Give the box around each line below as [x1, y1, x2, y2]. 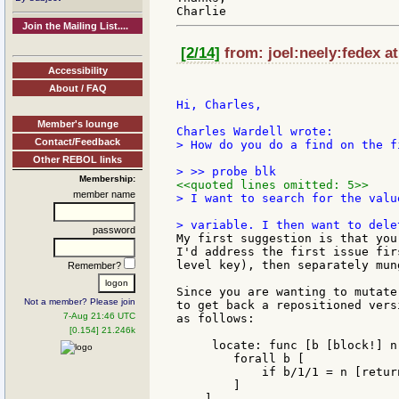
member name [73, 188, 135, 199]
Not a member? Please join [24, 296, 135, 306]
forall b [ [176, 352, 305, 366]
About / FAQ [48, 82, 107, 94]
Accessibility [47, 64, 108, 76]
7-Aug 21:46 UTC [63, 310, 135, 321]
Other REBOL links [33, 153, 122, 165]
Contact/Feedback [35, 135, 120, 147]
